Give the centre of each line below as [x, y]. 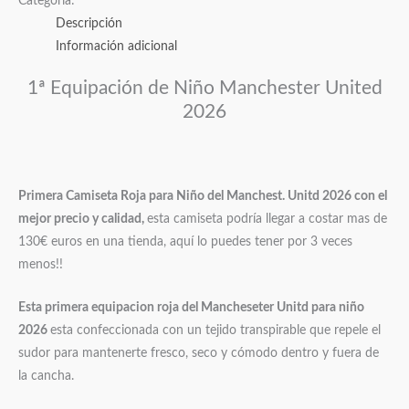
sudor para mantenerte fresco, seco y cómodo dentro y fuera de [199, 354]
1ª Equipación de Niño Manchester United [204, 89]
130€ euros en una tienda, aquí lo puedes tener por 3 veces [185, 242]
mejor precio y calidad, [83, 220]
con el [371, 197]
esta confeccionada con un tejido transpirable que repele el [215, 331]
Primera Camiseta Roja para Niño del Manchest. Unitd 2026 [186, 197]
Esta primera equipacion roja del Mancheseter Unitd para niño [191, 308]
